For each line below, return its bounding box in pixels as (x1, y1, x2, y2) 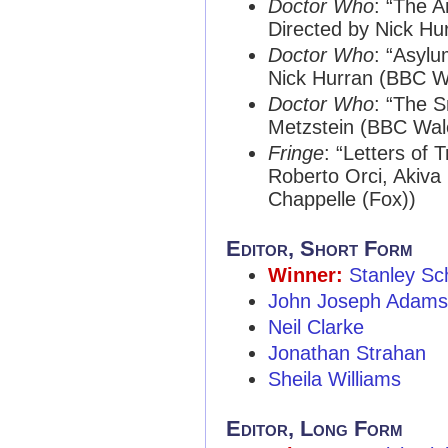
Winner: (268, 264, 343, 286)
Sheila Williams (268, 368, 401, 390)
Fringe (268, 142, 324, 164)
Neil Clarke (268, 316, 364, 338)
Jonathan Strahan (268, 342, 426, 364)
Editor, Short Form (226, 236, 413, 261)
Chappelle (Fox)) (268, 188, 416, 210)
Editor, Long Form (226, 416, 403, 441)
